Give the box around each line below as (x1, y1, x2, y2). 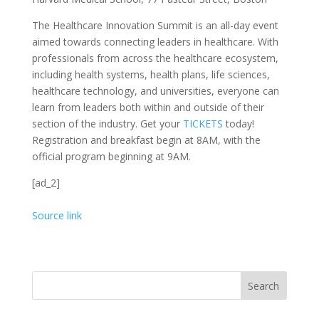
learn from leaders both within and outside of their (31, 100, 264, 114)
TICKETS (182, 117, 226, 130)
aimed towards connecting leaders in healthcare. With (31, 35, 278, 48)
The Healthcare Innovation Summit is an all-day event (31, 19, 278, 32)
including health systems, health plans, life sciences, (31, 68, 270, 81)
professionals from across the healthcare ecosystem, (31, 51, 278, 65)
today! (225, 117, 254, 130)
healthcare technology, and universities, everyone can (31, 84, 279, 98)
